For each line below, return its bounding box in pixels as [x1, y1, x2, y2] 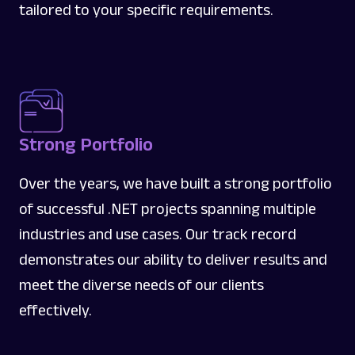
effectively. [19, 300, 92, 319]
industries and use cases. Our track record [19, 224, 296, 242]
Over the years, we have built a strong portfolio [19, 174, 332, 192]
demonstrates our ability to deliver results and [19, 250, 327, 268]
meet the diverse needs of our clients [19, 275, 264, 293]
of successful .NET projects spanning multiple [19, 199, 316, 217]
